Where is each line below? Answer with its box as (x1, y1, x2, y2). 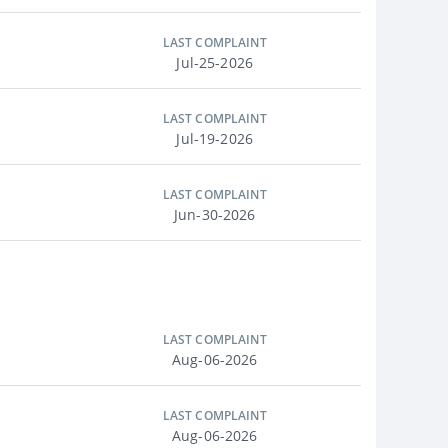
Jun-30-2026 (173, 205, 256, 224)
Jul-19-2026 (176, 129, 254, 148)
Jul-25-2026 (176, 53, 254, 72)
